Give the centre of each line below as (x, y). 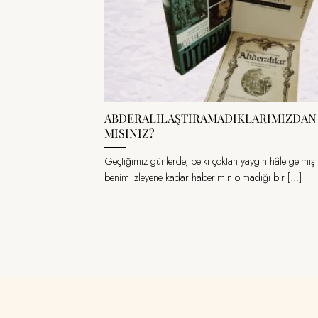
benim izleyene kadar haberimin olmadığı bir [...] (203, 178)
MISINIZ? (130, 133)
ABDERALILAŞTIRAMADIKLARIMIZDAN (210, 118)
